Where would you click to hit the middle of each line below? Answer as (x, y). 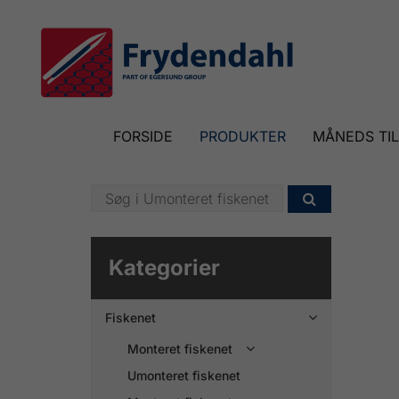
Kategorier (164, 267)
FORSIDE (143, 136)
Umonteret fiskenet (184, 375)
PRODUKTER (243, 136)
